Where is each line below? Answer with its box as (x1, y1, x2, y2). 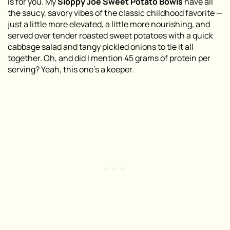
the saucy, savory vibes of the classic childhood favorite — (8, 7, 222, 19)
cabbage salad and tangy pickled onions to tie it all (8, 41, 194, 53)
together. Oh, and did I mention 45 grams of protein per (8, 52, 210, 64)
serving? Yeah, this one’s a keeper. (8, 64, 134, 75)
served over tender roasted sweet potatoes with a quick (8, 30, 213, 42)
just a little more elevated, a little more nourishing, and (8, 18, 210, 30)
